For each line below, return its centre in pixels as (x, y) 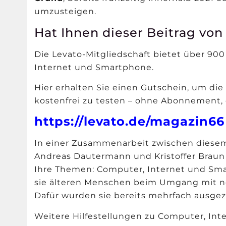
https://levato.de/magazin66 (130, 122)
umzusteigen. (66, 12)
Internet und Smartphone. (94, 67)
